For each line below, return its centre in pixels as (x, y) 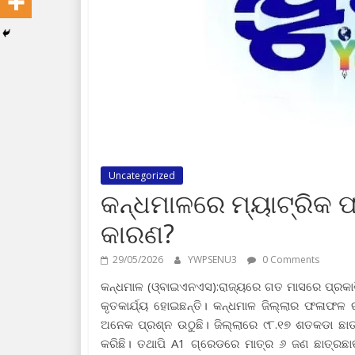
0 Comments (290, 260)
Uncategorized (142, 176)
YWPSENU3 (214, 260)
